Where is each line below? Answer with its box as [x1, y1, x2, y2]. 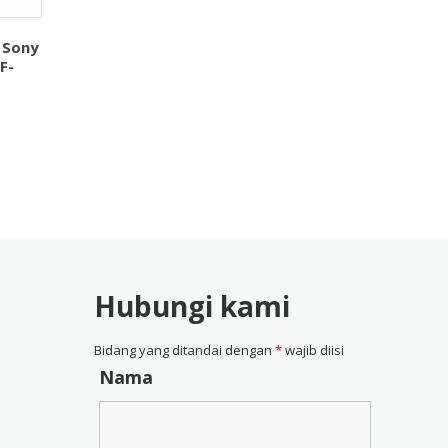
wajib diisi [282, 341, 345, 360]
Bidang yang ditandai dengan [94, 341, 276, 360]
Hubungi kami [94, 287, 291, 326]
